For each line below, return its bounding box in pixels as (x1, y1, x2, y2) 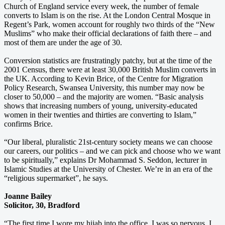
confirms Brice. (4, 119, 53, 128)
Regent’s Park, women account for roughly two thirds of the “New (4, 20, 215, 29)
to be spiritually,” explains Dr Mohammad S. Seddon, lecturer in (4, 155, 207, 164)
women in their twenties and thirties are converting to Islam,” (4, 110, 196, 119)
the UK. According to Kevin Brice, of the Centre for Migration (4, 74, 203, 83)
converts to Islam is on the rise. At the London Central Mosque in (4, 11, 210, 20)
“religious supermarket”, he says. (4, 173, 108, 182)
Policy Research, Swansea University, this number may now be (4, 83, 204, 92)
